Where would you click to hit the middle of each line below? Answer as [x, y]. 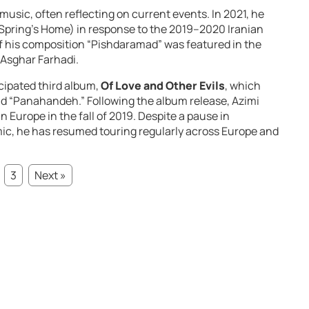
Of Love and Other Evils [163, 86]
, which [243, 86]
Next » [50, 176]
